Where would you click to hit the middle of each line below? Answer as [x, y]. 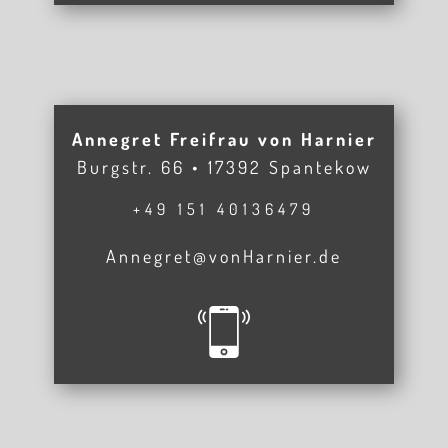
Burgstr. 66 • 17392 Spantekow [224, 167]
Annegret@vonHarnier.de [224, 256]
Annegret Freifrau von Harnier [224, 139]
